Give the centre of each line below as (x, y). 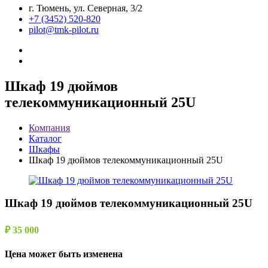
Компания (49, 127)
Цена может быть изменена (64, 254)
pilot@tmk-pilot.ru (64, 29)
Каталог (45, 138)
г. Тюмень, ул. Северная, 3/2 (86, 8)
